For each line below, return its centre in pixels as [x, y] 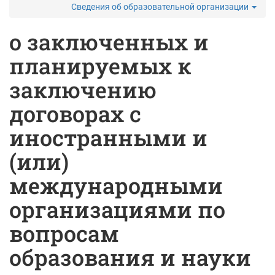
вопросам [64, 233]
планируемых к [100, 66]
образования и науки [130, 257]
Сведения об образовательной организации [161, 7]
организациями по [117, 209]
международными [116, 185]
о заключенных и [109, 42]
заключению [83, 90]
